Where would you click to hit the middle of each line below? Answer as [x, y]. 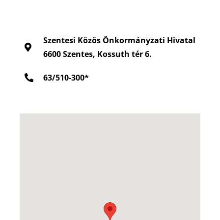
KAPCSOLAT [47, 10]
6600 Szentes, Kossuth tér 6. [97, 54]
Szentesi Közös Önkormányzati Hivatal [119, 40]
